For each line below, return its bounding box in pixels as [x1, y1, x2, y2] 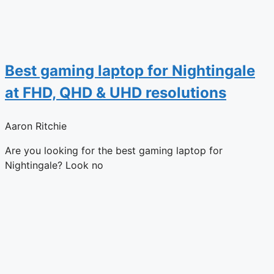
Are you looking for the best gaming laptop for [5, 144, 223, 157]
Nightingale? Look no [5, 158, 103, 171]
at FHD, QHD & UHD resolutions [5, 83, 226, 102]
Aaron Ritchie [5, 119, 67, 132]
